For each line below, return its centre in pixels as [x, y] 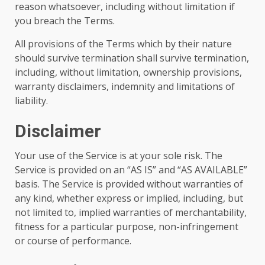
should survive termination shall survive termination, [132, 58]
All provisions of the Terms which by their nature [123, 44]
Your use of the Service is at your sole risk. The [119, 156]
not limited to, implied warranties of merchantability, [131, 212]
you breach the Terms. [65, 21]
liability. [31, 101]
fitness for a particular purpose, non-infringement [127, 227]
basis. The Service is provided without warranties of [129, 184]
